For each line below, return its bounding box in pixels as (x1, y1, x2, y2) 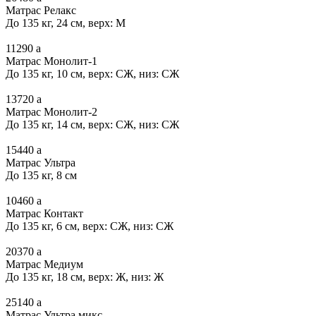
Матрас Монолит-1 (6, 54, 97, 67)
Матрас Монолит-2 (6, 105, 97, 118)
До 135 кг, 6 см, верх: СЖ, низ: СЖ (6, 219, 174, 232)
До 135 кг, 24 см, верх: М (6, 16, 126, 29)
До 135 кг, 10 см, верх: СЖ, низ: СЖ (6, 67, 179, 80)
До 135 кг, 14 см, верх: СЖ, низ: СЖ (6, 118, 179, 130)
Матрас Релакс (6, 4, 76, 16)
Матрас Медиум (6, 257, 83, 270)
